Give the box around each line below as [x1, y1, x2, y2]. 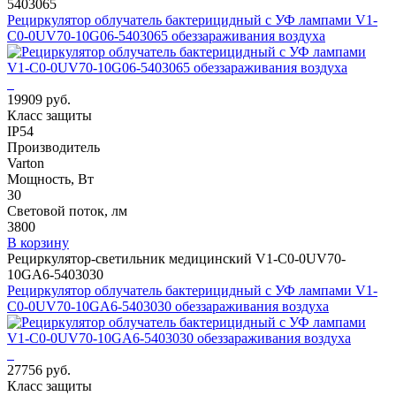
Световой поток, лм [7, 202, 127, 218]
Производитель [7, 139, 100, 155]
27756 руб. [7, 362, 71, 377]
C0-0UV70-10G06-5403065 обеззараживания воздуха [7, 27, 325, 43]
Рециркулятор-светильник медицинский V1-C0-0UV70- [7, 250, 346, 266]
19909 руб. [7, 91, 71, 107]
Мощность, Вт [7, 171, 94, 187]
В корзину [7, 234, 69, 250]
